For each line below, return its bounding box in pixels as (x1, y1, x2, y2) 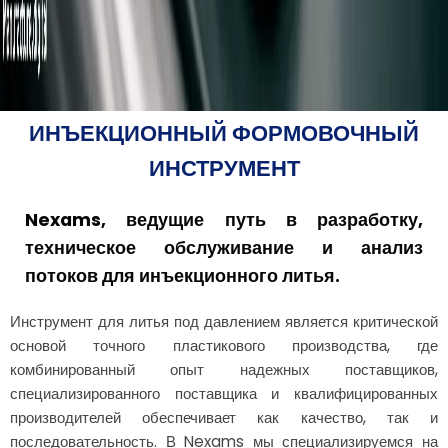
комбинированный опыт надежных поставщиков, (10, 358, 438, 380)
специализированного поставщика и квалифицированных (10, 382, 438, 404)
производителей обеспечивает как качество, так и (10, 406, 438, 428)
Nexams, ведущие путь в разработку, (25, 207, 423, 232)
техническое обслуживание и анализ (25, 235, 423, 260)
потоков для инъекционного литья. (25, 263, 340, 288)
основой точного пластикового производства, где (10, 334, 438, 356)
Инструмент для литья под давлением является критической (10, 310, 438, 332)
